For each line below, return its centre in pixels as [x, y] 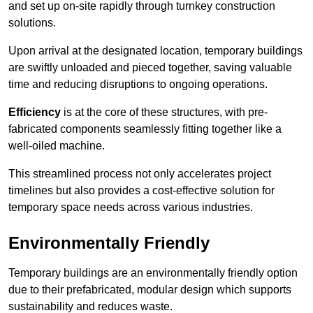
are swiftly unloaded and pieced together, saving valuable [150, 68]
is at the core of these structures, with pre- [164, 112]
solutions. [32, 23]
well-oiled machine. [57, 146]
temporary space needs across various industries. [131, 208]
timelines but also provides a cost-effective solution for [141, 191]
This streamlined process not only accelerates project [140, 174]
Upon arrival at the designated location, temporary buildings [155, 51]
